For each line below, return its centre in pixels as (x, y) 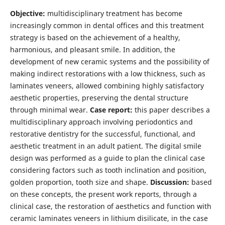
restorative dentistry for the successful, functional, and (102, 134)
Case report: (112, 109)
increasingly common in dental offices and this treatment (107, 25)
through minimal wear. (50, 109)
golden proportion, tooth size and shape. (80, 182)
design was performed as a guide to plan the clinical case (107, 158)
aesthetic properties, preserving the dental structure (99, 97)
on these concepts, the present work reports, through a (103, 194)
